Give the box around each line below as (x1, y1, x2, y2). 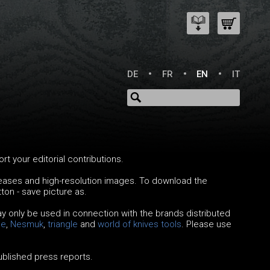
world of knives (97, 219, 161, 230)
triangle (47, 219, 78, 230)
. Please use (181, 219, 231, 230)
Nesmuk (10, 219, 43, 230)
